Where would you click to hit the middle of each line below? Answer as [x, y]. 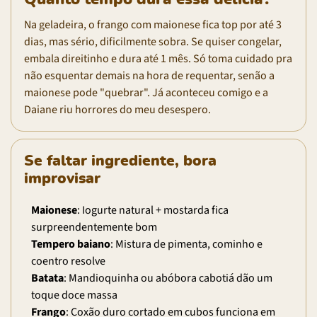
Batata [47, 278]
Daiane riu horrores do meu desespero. [117, 109]
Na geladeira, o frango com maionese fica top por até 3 [153, 24]
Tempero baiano [71, 244]
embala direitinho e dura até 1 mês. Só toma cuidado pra [158, 58]
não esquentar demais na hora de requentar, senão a [149, 75]
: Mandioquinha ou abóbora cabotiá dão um [168, 278]
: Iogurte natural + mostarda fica [153, 210]
